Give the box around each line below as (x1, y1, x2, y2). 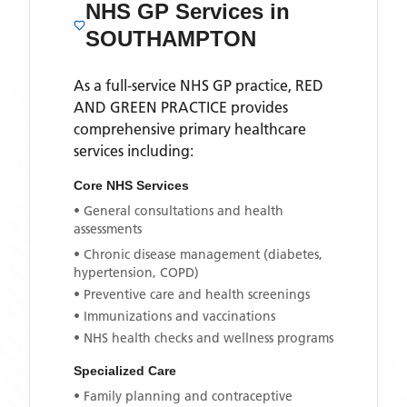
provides (227, 98, 288, 116)
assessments (74, 221, 142, 237)
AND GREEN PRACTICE (74, 98, 227, 116)
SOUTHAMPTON (85, 26, 256, 51)
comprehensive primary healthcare (74, 120, 306, 138)
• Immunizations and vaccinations (74, 308, 275, 324)
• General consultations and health (74, 203, 283, 219)
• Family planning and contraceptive (74, 388, 293, 404)
